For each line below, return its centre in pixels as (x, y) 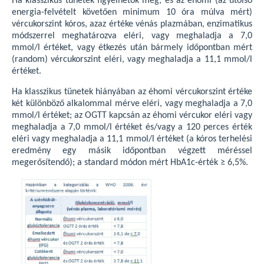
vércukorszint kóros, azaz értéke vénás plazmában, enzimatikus (132, 24)
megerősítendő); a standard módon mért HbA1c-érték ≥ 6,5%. (130, 163)
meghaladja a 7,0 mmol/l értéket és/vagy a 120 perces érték (132, 127)
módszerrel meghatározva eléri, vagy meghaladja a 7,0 (132, 36)
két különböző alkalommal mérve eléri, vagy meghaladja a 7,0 (132, 104)
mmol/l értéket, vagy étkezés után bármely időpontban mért (132, 48)
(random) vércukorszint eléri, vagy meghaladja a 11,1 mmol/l (132, 60)
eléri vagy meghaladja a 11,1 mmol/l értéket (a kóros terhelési (132, 139)
